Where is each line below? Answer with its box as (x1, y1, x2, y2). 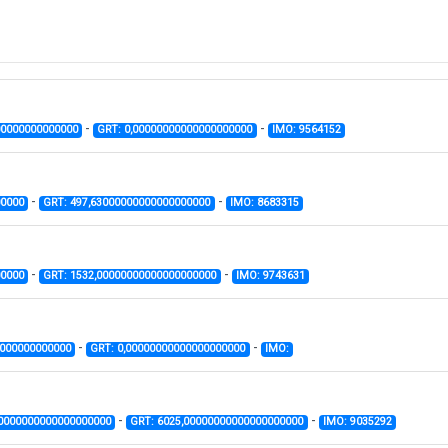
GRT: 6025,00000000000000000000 (130, 415, 304, 429)
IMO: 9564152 (271, 123, 341, 137)
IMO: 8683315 (229, 196, 299, 210)
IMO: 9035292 (322, 415, 392, 429)
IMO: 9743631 (235, 269, 305, 283)
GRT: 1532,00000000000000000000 (43, 269, 217, 283)
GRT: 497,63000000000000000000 (43, 196, 211, 210)
